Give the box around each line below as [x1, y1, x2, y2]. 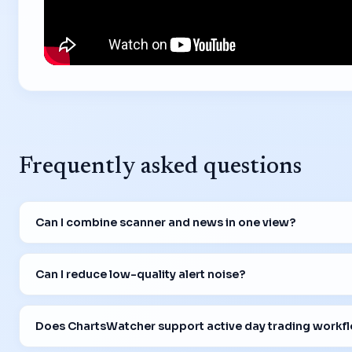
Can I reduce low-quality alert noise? [35, 266, 245, 281]
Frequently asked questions [19, 155, 302, 179]
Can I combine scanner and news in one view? [35, 214, 295, 229]
